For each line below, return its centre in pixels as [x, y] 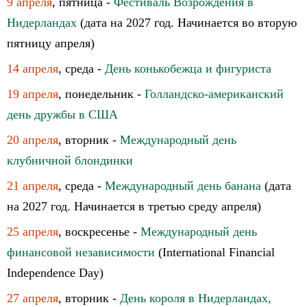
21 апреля [33, 186]
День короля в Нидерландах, [196, 298]
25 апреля [33, 232]
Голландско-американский [214, 94]
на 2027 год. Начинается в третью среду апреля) [134, 206]
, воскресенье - [99, 232]
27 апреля [33, 298]
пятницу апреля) [51, 43]
